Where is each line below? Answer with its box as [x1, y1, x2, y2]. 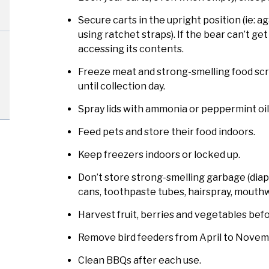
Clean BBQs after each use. [77, 255, 201, 267]
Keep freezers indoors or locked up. [77, 149, 240, 161]
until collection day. [77, 80, 165, 92]
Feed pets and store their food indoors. [77, 126, 255, 138]
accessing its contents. [77, 43, 184, 55]
